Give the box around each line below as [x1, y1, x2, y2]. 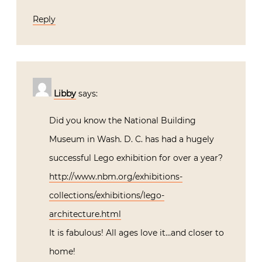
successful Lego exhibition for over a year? [49, 153, 223, 164]
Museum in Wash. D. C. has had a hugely [49, 134, 214, 145]
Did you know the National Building [49, 115, 196, 126]
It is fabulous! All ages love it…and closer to [49, 227, 224, 239]
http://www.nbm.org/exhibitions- [49, 171, 182, 182]
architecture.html [49, 209, 121, 220]
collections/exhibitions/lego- [49, 190, 164, 201]
